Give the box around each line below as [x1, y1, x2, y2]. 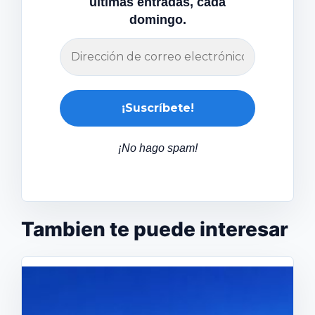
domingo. [129, 13, 186, 27]
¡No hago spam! [117, 141, 198, 154]
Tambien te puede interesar [21, 217, 289, 241]
